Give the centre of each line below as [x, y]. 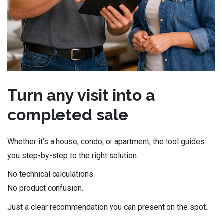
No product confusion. [45, 188]
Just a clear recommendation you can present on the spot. [107, 207]
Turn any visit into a [81, 95]
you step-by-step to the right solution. [73, 155]
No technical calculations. [51, 174]
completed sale [68, 115]
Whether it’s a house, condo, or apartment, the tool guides [106, 141]
